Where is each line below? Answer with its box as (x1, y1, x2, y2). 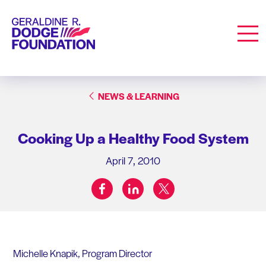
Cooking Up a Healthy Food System (17, 127, 249, 148)
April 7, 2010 (106, 153, 160, 167)
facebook (102, 177, 137, 191)
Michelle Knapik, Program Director (12, 245, 153, 260)
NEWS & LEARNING (97, 89, 179, 102)
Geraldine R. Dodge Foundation (11, 17, 129, 30)
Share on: (132, 188, 167, 201)
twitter (163, 177, 188, 191)
